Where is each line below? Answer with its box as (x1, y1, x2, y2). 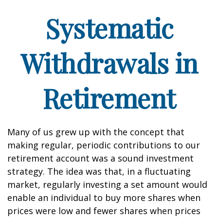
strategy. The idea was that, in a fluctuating (7, 165, 191, 177)
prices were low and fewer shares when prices (7, 205, 200, 217)
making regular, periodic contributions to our (7, 139, 200, 151)
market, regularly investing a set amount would (7, 179, 207, 190)
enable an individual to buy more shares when (7, 192, 200, 203)
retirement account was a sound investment (7, 152, 194, 164)
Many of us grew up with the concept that (7, 126, 184, 138)
